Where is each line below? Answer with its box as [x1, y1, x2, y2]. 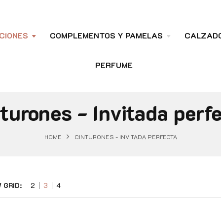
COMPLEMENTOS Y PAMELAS [50, 30, 163, 40]
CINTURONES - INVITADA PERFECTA [74, 132, 177, 141]
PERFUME [95, 59, 133, 70]
